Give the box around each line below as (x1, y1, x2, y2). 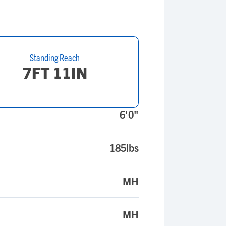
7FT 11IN (22, 63, 87, 82)
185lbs (109, 141, 139, 154)
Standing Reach (30, 51, 80, 63)
